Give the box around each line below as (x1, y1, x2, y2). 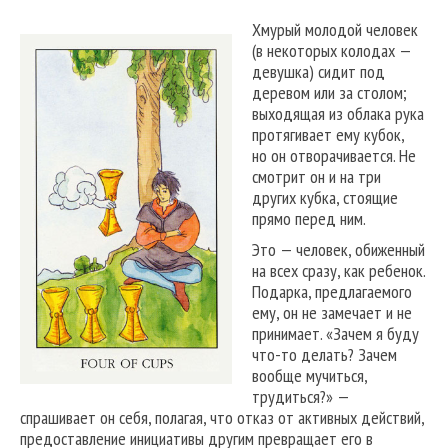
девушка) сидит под (252, 60, 385, 84)
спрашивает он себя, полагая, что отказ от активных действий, (20, 406, 424, 430)
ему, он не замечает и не (252, 301, 412, 325)
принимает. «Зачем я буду (252, 322, 419, 346)
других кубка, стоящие (252, 186, 398, 210)
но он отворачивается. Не (252, 144, 416, 168)
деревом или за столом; (252, 81, 407, 105)
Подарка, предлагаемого (252, 280, 412, 304)
